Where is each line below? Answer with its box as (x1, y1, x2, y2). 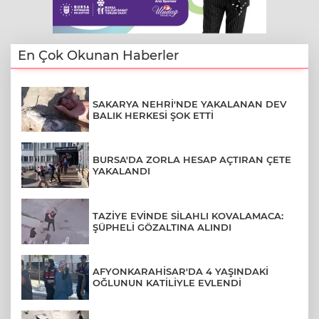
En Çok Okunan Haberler (18, 47, 179, 63)
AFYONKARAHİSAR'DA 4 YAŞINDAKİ (93, 266, 268, 278)
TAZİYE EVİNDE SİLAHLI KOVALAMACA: (93, 209, 283, 221)
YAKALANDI (93, 165, 150, 177)
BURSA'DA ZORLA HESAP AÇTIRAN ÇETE (93, 154, 291, 166)
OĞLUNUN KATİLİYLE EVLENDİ (93, 277, 241, 289)
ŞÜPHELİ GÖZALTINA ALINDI (93, 221, 231, 233)
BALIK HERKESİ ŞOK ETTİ (93, 109, 214, 121)
